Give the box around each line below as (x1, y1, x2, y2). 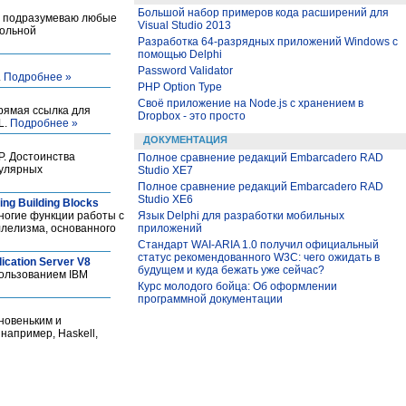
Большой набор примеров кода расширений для (138, 6, 389, 19)
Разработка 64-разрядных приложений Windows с (138, 35, 398, 48)
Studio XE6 (138, 193, 193, 206)
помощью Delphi (138, 48, 222, 61)
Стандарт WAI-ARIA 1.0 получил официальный (138, 238, 379, 251)
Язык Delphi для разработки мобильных (138, 209, 344, 222)
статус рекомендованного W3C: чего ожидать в (138, 251, 380, 264)
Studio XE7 (138, 164, 193, 177)
